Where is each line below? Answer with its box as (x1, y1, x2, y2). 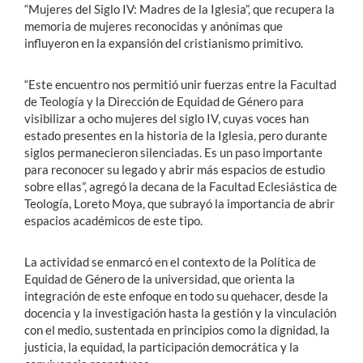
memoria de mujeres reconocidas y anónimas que (24, 18, 283, 33)
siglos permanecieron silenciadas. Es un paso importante (24, 144, 322, 160)
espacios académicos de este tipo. (24, 212, 203, 228)
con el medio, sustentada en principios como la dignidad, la (24, 322, 330, 337)
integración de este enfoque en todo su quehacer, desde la (24, 288, 328, 303)
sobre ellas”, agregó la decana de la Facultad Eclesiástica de (24, 178, 337, 194)
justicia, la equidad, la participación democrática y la (24, 339, 299, 354)
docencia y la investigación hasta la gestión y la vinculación (24, 305, 336, 320)
